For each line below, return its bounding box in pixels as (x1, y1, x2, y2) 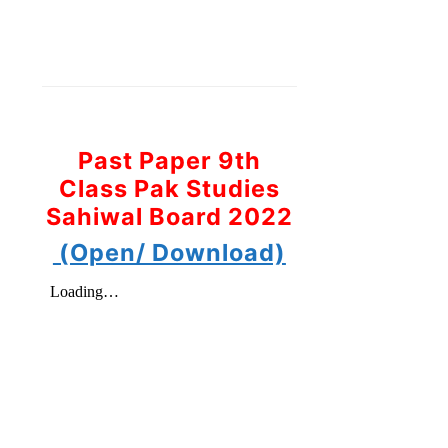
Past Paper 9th (77, 145, 261, 175)
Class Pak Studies (58, 173, 280, 203)
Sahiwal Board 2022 (45, 201, 293, 231)
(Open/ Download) (52, 237, 286, 267)
